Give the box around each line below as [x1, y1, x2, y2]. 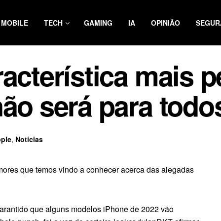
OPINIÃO [151, 18, 180, 28]
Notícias [15, 134, 43, 144]
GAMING [84, 18, 112, 28]
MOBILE [1, 18, 28, 28]
